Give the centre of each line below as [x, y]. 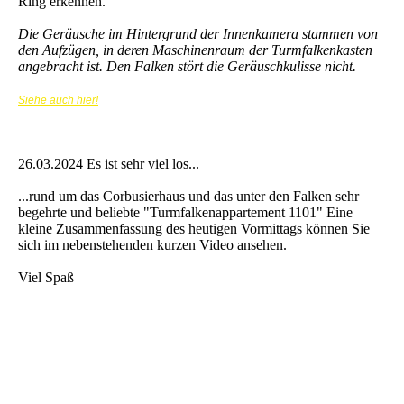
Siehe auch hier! [58, 101]
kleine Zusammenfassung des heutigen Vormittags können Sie [194, 229]
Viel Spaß [46, 278]
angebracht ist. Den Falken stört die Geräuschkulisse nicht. [187, 67]
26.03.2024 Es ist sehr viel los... [109, 164]
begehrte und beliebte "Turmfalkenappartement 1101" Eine [187, 213]
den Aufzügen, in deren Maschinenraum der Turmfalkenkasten [195, 50]
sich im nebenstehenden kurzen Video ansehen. [154, 245]
